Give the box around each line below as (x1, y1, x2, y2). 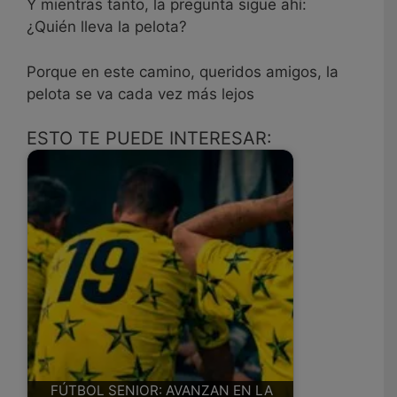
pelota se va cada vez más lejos (27, 84, 254, 103)
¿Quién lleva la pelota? (27, 18, 187, 36)
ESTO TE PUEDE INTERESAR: (27, 128, 272, 150)
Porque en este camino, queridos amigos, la (27, 62, 339, 81)
